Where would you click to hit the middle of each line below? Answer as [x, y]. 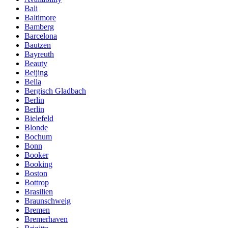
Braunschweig [48, 201]
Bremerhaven [46, 219]
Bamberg [39, 26]
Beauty [36, 63]
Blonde [36, 127]
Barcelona [41, 36]
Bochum [38, 136]
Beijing [36, 72]
